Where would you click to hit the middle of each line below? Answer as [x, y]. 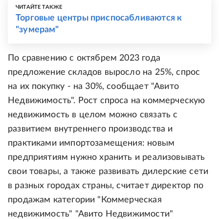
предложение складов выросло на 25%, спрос [104, 73]
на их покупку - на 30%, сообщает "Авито [94, 87]
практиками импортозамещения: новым [91, 143]
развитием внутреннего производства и [90, 129]
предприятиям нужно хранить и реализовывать [107, 158]
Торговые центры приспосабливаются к [99, 18]
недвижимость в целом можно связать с [93, 115]
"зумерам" [37, 30]
